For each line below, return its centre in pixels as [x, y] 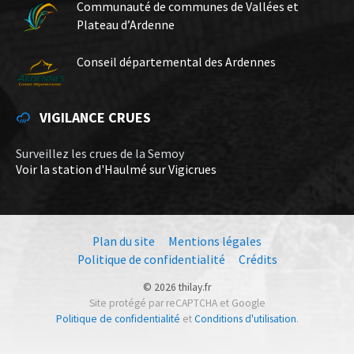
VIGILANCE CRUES [95, 118]
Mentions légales [215, 242]
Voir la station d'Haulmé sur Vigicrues [116, 170]
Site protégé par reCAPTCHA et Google [177, 303]
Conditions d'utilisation [245, 319]
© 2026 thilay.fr [177, 288]
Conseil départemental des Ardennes [176, 62]
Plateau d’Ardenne [126, 25]
